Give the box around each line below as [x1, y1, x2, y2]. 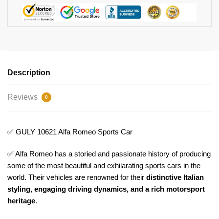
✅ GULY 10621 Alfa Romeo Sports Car [7, 127, 132, 136]
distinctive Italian [146, 173, 204, 182]
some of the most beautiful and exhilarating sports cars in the [7, 161, 200, 170]
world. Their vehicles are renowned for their [7, 173, 146, 182]
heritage [7, 197, 35, 205]
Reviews [7, 92, 40, 101]
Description [7, 68, 50, 77]
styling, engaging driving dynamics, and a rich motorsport [7, 185, 205, 194]
